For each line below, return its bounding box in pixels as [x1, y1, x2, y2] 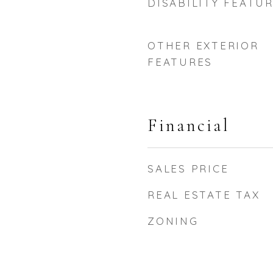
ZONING [147, 214, 199, 227]
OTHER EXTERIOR [147, 39, 259, 52]
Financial [147, 115, 230, 136]
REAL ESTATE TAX [147, 188, 260, 201]
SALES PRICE [147, 162, 229, 175]
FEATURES [147, 55, 213, 68]
